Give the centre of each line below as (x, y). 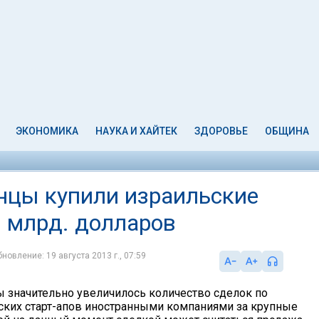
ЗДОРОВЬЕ (221, 131)
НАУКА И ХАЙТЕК (137, 131)
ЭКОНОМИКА (47, 131)
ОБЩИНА (287, 131)
